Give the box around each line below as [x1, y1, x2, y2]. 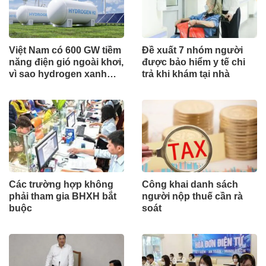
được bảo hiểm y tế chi [142, 57, 245, 68]
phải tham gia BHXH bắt [9, 191, 116, 201]
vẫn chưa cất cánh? [9, 81, 99, 91]
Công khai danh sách [142, 179, 238, 189]
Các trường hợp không [9, 179, 113, 189]
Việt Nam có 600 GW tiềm [9, 45, 121, 56]
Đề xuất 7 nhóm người [142, 45, 243, 56]
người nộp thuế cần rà [142, 191, 243, 201]
